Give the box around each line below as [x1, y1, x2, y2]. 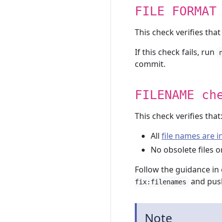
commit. [135, 58, 166, 69]
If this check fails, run [135, 47, 217, 57]
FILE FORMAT [135, 4, 217, 18]
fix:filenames [135, 178, 186, 186]
